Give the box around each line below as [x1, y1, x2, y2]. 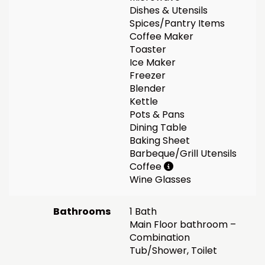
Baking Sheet [130, 133, 190, 147]
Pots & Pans [130, 107, 185, 121]
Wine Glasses [130, 172, 191, 186]
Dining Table [130, 120, 187, 134]
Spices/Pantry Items [130, 16, 225, 30]
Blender [130, 81, 166, 95]
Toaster [130, 42, 166, 56]
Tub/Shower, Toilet [130, 243, 217, 257]
